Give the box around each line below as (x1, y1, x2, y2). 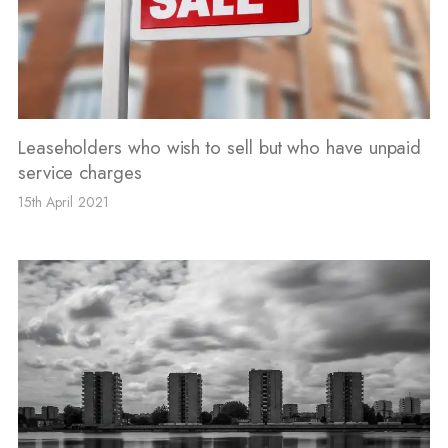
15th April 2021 (17, 192, 109, 213)
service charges (17, 159, 142, 187)
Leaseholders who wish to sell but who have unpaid (17, 134, 422, 162)
